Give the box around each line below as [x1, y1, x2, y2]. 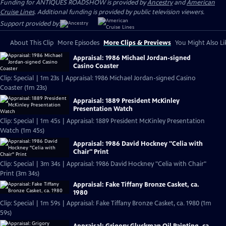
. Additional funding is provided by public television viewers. [34, 8, 204, 16]
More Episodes [58, 39, 99, 47]
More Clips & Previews [103, 39, 171, 47]
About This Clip [10, 39, 53, 47]
